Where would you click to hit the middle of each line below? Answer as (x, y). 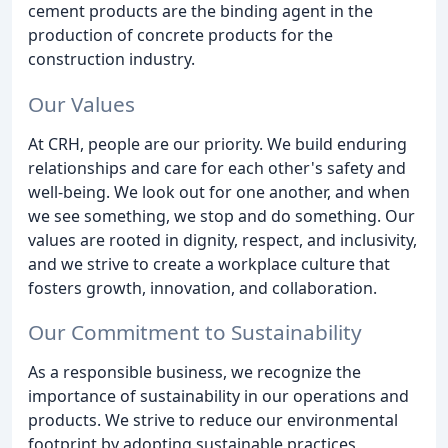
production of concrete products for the (180, 34)
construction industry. (111, 58)
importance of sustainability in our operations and (218, 396)
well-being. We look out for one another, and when (219, 191)
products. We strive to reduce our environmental (213, 420)
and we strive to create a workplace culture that (209, 263)
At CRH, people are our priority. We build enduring (217, 143)
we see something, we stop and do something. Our (221, 215)
